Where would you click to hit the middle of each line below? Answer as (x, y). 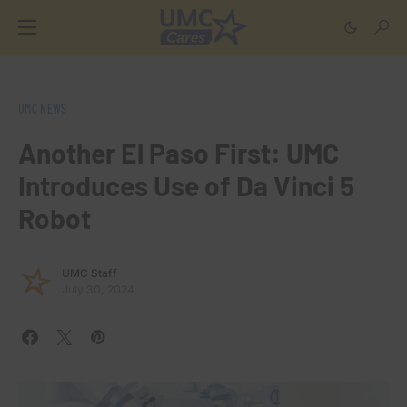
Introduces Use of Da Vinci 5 (186, 185)
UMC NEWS (43, 109)
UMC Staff (89, 273)
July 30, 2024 (98, 289)
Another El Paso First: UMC (179, 153)
